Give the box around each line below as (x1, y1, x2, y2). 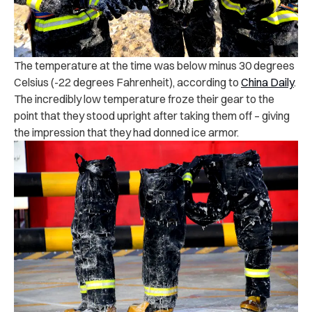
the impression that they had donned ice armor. (14, 125, 239, 139)
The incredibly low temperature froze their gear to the (14, 91, 274, 106)
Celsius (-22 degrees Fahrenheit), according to (14, 75, 241, 89)
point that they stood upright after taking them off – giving (14, 108, 290, 123)
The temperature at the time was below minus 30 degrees (14, 58, 295, 72)
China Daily (241, 75, 294, 89)
